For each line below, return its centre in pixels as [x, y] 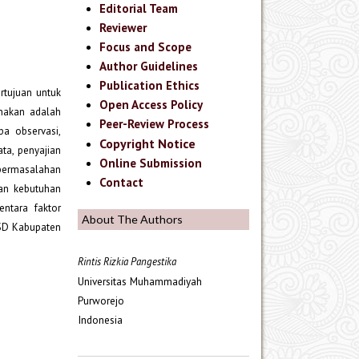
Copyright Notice [148, 143]
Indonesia [100, 319]
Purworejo [101, 300]
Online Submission [151, 163]
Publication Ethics [150, 85]
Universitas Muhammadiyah [140, 281]
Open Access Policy [151, 104]
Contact [122, 182]
